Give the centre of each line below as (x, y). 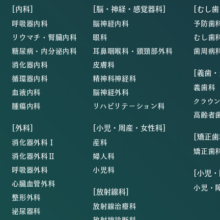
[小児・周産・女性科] (129, 127)
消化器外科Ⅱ (34, 156)
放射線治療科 (115, 206)
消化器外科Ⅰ (34, 142)
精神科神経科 (115, 78)
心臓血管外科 (34, 183)
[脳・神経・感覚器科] (129, 9)
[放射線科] (111, 191)
